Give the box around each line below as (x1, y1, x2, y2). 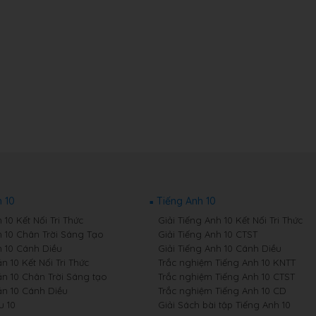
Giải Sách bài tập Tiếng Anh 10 (157, 299, 291, 310)
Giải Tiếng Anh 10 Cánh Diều (157, 243, 281, 254)
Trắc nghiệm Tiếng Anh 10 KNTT (157, 257, 296, 268)
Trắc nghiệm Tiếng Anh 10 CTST (157, 271, 295, 282)
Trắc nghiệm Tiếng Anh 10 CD (157, 285, 286, 296)
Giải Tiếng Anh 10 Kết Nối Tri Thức (157, 214, 303, 226)
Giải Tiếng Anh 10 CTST (157, 229, 257, 240)
